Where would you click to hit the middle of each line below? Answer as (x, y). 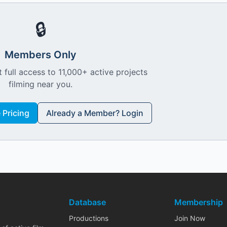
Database (87, 202)
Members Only (41, 55)
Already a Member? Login (94, 113)
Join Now (190, 218)
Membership (199, 202)
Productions (89, 218)
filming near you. (41, 84)
